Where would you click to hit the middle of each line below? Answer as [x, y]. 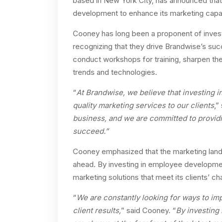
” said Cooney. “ [148, 210]
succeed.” [91, 131]
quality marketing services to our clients [143, 105]
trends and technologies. [115, 72]
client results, [97, 210]
